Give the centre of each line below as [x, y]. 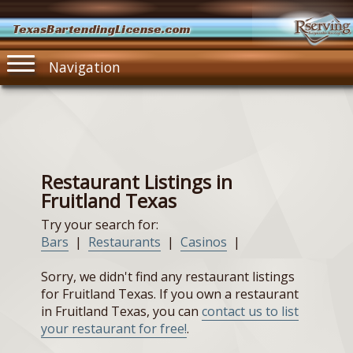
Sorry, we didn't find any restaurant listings [168, 277]
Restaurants [124, 242]
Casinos [204, 242]
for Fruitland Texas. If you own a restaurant [170, 294]
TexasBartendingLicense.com [102, 29]
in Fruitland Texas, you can [121, 312]
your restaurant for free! [114, 329]
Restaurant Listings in [137, 182]
